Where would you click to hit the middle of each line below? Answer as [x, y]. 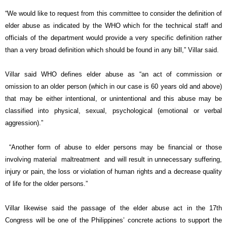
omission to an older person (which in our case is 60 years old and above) [113, 87]
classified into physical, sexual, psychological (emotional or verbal [113, 111]
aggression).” [24, 123]
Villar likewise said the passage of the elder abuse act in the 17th [113, 208]
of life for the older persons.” [46, 184]
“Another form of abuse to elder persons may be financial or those [113, 147]
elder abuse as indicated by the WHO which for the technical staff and [113, 26]
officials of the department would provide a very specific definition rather [113, 38]
